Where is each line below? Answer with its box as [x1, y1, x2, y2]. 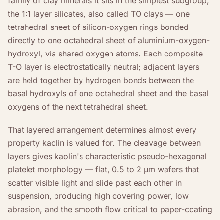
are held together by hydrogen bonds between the [8, 75, 194, 85]
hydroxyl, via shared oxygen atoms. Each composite [8, 48, 203, 58]
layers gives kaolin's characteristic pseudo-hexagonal [8, 151, 207, 161]
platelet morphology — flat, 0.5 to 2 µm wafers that [8, 164, 199, 174]
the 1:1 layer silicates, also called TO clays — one [8, 8, 190, 19]
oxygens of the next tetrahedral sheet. [8, 101, 148, 111]
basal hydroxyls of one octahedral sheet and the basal [8, 88, 209, 98]
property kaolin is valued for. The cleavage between [8, 137, 201, 148]
